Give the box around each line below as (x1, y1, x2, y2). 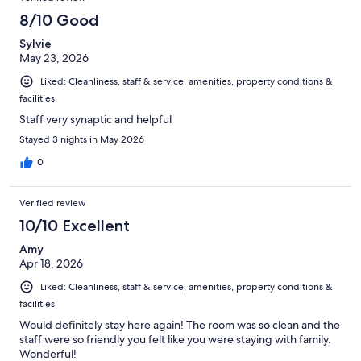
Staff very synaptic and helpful (19, 111, 172, 127)
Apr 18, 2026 (19, 255, 83, 271)
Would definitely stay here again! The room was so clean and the (19, 317, 340, 332)
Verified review (19, 196, 86, 210)
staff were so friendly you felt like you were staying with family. (19, 331, 331, 346)
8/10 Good (19, 10, 99, 30)
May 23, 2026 (19, 50, 89, 65)
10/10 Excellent (19, 215, 130, 235)
